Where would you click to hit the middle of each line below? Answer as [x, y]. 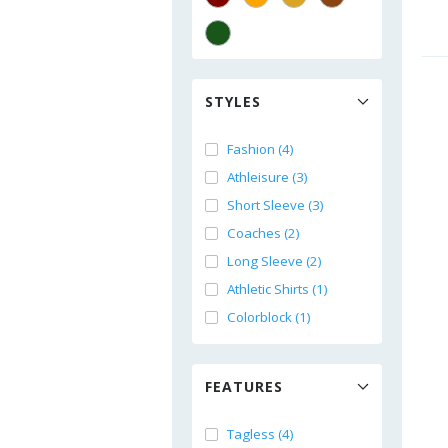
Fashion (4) [260, 149]
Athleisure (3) [267, 177]
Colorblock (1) [269, 317]
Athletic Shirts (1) [277, 289]
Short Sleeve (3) [275, 205]
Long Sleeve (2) [274, 261]
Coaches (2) [263, 233]
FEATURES [244, 386]
